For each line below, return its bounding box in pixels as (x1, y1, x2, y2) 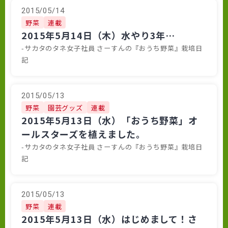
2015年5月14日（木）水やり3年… (21, 28, 176, 42)
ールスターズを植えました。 (21, 127, 146, 141)
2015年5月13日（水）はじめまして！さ (21, 212, 197, 226)
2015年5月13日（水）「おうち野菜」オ (21, 113, 198, 127)
